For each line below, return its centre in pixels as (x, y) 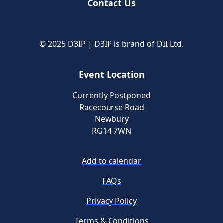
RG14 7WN (111, 131)
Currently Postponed (111, 95)
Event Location (111, 74)
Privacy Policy (111, 201)
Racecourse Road (111, 107)
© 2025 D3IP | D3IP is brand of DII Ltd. (111, 44)
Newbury (111, 119)
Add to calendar (111, 161)
